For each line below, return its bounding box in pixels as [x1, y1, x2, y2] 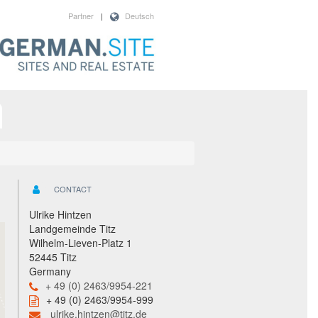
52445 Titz [29, 250, 77, 265]
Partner [68, 10, 94, 21]
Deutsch [125, 10, 154, 21]
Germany [29, 264, 71, 279]
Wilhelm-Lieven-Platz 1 [29, 236, 132, 251]
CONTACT [54, 182, 92, 194]
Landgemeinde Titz [29, 221, 116, 236]
